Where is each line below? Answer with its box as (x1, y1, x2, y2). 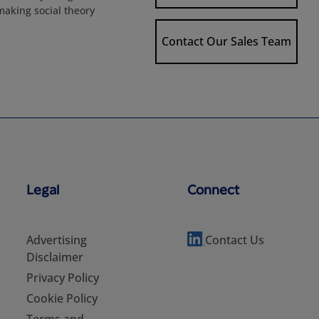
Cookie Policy (26, 291, 98, 306)
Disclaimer (26, 249, 83, 265)
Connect (187, 181, 239, 197)
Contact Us (204, 232, 264, 248)
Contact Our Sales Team (161, 33, 291, 50)
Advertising (26, 232, 87, 248)
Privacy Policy (26, 270, 99, 286)
